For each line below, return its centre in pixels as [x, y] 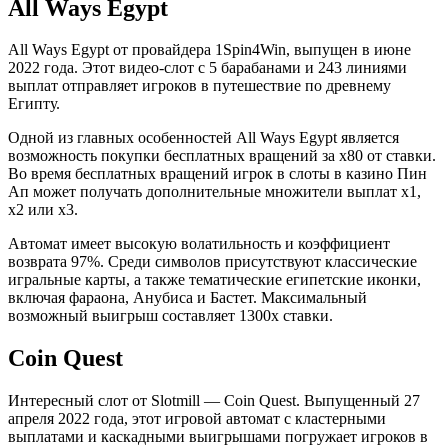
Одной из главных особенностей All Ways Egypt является [203, 138]
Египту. [34, 104]
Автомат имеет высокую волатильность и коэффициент [199, 244]
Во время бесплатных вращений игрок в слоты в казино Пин [217, 174]
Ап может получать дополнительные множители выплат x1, [214, 192]
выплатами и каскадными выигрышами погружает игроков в [218, 437]
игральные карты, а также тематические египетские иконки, [214, 280]
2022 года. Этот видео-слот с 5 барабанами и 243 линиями [207, 68]
